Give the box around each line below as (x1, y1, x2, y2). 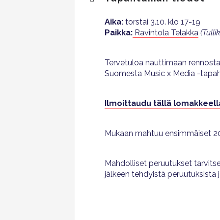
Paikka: (105, 28, 133, 38)
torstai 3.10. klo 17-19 (125, 17, 200, 27)
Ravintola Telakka (133, 28, 198, 38)
